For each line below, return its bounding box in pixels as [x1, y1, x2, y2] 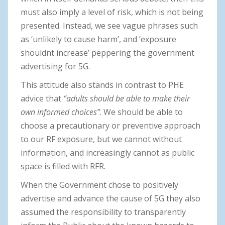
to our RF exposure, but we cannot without [21, 134, 182, 145]
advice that [21, 93, 63, 104]
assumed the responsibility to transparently [21, 206, 186, 218]
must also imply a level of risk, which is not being [21, 7, 203, 18]
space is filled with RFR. [21, 161, 105, 172]
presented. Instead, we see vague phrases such [21, 20, 198, 32]
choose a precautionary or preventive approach [21, 120, 200, 132]
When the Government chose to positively [21, 179, 178, 191]
